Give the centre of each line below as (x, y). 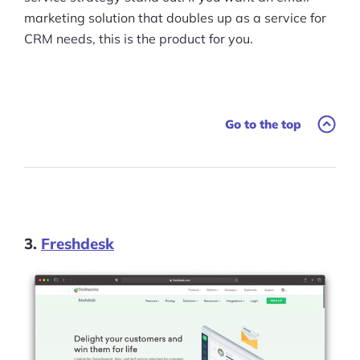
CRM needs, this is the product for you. (139, 38)
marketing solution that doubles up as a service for (175, 17)
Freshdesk (78, 243)
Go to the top (263, 124)
